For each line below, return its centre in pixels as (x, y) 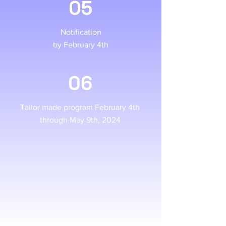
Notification (81, 32)
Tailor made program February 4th (80, 107)
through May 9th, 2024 (80, 120)
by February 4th (81, 45)
